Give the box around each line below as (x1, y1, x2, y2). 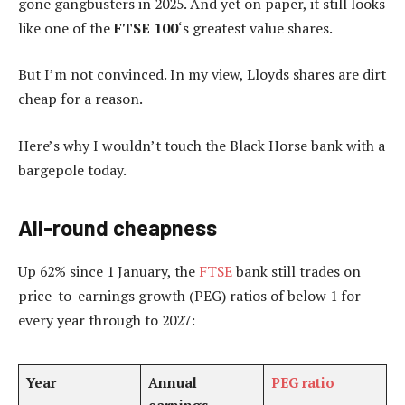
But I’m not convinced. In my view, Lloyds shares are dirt (18, 64, 386, 85)
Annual (147, 372, 197, 391)
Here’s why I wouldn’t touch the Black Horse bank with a (18, 135, 385, 155)
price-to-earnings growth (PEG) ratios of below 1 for (18, 285, 361, 306)
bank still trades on (232, 260, 361, 281)
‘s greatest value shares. (178, 17, 333, 38)
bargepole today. (18, 159, 127, 180)
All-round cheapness (18, 213, 217, 240)
